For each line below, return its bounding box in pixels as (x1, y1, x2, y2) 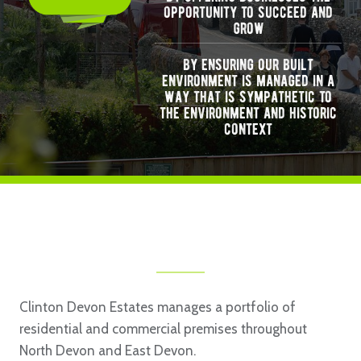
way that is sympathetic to (164, 87, 332, 106)
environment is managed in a (162, 71, 334, 90)
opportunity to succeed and (164, 2, 333, 22)
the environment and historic (160, 103, 337, 122)
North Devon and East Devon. (19, 342, 196, 359)
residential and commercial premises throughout (19, 321, 307, 337)
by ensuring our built (183, 55, 313, 74)
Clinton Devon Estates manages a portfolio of (19, 299, 296, 315)
